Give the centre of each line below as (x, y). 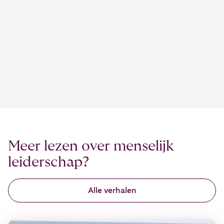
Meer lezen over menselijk (91, 146)
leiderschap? (48, 162)
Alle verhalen (112, 191)
